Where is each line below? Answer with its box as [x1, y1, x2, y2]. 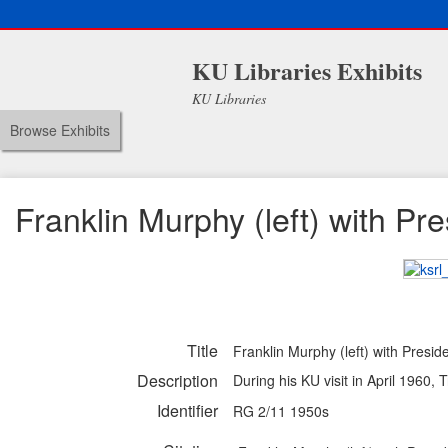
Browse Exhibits [10, 120, 110, 140]
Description [137, 369, 218, 393]
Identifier [157, 399, 218, 423]
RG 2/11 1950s [233, 401, 329, 422]
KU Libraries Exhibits [191, 53, 422, 88]
